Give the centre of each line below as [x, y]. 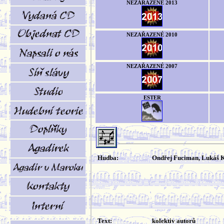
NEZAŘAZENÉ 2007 [152, 66]
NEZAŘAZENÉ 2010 [152, 35]
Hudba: [108, 158]
